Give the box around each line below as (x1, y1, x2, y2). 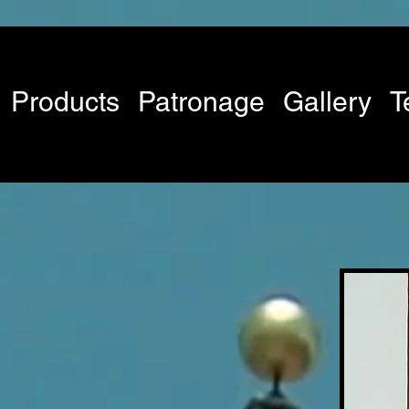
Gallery (283, 86, 372, 118)
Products (11, 86, 120, 118)
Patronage (138, 86, 265, 118)
